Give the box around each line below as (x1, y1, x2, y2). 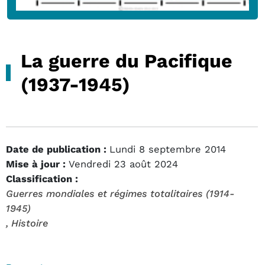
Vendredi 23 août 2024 (69, 158, 178, 170)
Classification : (6, 173, 78, 185)
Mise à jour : (6, 158, 66, 170)
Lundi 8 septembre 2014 (109, 143, 226, 155)
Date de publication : (6, 143, 106, 155)
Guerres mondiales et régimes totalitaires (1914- (6, 188, 235, 199)
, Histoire (6, 217, 48, 229)
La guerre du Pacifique (21, 49, 232, 72)
